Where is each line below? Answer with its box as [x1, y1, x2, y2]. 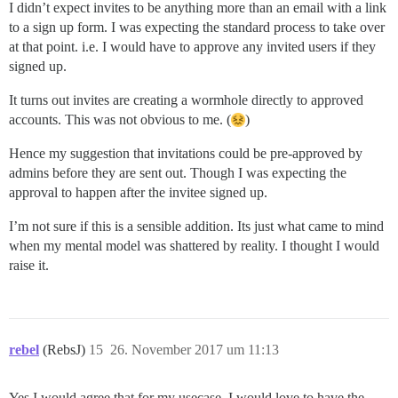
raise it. [9, 258, 49, 274]
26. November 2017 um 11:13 [110, 342, 279, 358]
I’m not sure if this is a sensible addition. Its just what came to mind [9, 219, 384, 235]
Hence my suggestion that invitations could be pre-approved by [9, 146, 362, 162]
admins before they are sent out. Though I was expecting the [9, 165, 346, 181]
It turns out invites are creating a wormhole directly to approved [9, 92, 363, 108]
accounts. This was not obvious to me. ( [9, 112, 231, 128]
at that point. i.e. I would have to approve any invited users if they [9, 39, 376, 55]
